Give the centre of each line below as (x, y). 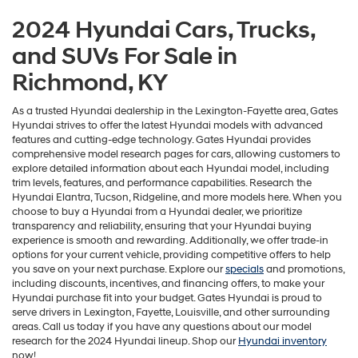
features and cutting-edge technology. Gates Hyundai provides (161, 139)
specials (245, 269)
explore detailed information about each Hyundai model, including (171, 168)
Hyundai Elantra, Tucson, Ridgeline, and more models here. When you (177, 197)
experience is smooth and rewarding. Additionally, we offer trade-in (170, 240)
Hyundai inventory (282, 341)
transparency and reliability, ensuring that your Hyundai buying (162, 226)
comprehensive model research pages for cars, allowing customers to (176, 154)
